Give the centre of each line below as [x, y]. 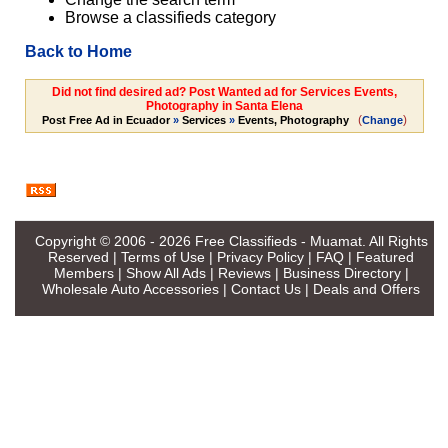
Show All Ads [165, 272]
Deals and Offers [366, 288]
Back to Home [78, 52]
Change [382, 120]
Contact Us [266, 288]
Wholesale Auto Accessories [130, 288]
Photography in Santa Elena [224, 106]
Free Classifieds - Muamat [278, 240]
